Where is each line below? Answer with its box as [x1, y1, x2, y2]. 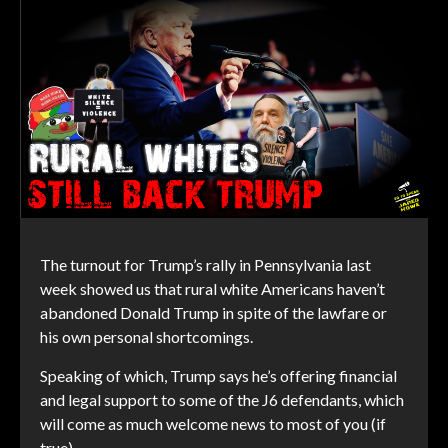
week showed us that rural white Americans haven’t [40, 279, 385, 299]
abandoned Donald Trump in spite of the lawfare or [40, 303, 387, 323]
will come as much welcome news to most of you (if [40, 414, 386, 434]
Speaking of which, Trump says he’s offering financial [40, 366, 397, 386]
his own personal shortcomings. [40, 327, 253, 347]
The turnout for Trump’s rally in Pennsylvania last [40, 255, 371, 275]
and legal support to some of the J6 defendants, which [40, 390, 404, 410]
